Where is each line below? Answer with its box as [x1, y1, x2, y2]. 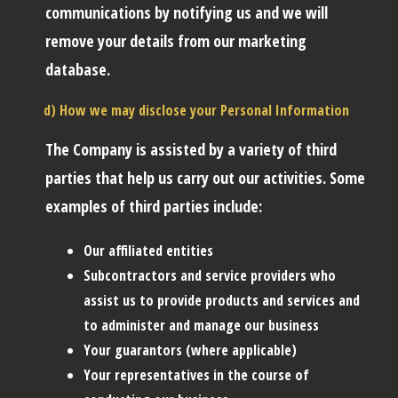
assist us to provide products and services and [84, 290, 360, 310]
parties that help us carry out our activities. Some [45, 166, 365, 188]
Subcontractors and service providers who [84, 265, 336, 285]
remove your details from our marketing [45, 29, 306, 52]
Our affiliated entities [84, 240, 213, 260]
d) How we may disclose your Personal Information [44, 99, 349, 120]
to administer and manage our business [84, 314, 319, 335]
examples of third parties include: [45, 195, 262, 217]
